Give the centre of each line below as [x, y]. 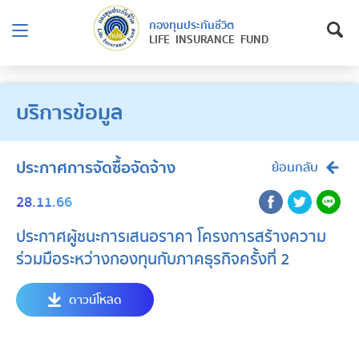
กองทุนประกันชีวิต [191, 26]
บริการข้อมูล [69, 113]
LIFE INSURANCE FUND [208, 40]
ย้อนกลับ [295, 167]
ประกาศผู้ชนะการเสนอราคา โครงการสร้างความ [171, 237]
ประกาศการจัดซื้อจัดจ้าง [96, 168]
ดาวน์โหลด [95, 300]
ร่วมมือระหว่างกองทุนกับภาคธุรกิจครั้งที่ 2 [153, 259]
